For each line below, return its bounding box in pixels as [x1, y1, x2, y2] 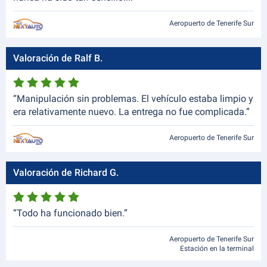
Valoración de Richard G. [13, 167, 119, 178]
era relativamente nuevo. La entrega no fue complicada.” [13, 106, 250, 117]
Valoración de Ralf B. [13, 52, 103, 64]
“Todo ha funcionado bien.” [13, 207, 128, 219]
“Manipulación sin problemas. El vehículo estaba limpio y [13, 93, 253, 104]
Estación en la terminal [180, 244, 254, 253]
